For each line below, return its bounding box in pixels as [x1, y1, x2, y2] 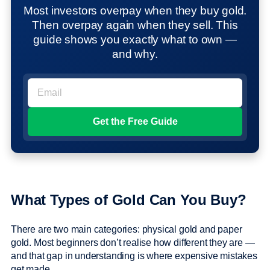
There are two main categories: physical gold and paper [11, 224, 242, 235]
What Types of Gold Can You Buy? [11, 192, 246, 209]
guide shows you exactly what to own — [33, 33, 237, 46]
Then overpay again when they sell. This [32, 19, 238, 32]
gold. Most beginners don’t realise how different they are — [11, 237, 255, 248]
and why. [112, 48, 158, 61]
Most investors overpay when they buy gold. [23, 4, 247, 17]
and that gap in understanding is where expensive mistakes [11, 251, 257, 262]
